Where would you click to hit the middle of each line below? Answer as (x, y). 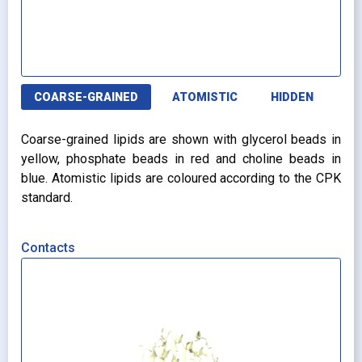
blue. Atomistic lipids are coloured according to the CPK (181, 179)
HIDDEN (293, 97)
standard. (47, 198)
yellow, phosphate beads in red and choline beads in (181, 159)
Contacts (48, 247)
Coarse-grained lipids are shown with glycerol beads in (181, 140)
